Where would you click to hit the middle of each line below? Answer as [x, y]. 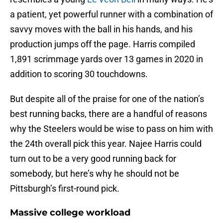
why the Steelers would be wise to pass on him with [111, 129]
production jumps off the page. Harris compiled [103, 44]
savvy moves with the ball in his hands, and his [101, 29]
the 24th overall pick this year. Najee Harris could [106, 144]
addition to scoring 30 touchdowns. [79, 74]
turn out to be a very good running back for [93, 159]
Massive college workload [70, 213]
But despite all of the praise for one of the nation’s [107, 99]
